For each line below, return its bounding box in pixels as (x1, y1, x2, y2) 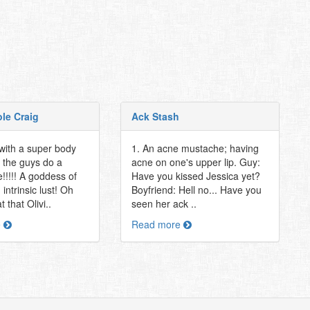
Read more (131, 217, 183, 231)
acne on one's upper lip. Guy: (131, 155, 260, 169)
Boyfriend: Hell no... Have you (131, 183, 262, 197)
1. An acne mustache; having (131, 141, 259, 155)
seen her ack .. (131, 197, 197, 210)
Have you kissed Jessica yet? (131, 169, 260, 183)
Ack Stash (131, 109, 179, 123)
